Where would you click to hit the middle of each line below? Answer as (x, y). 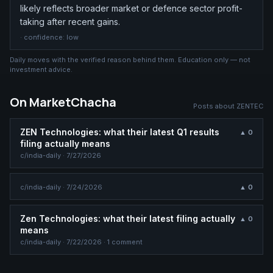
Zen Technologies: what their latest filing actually (128, 218)
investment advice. (41, 69)
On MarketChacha (63, 102)
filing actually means (65, 143)
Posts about (215, 106)
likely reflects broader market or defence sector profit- (131, 8)
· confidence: (43, 37)
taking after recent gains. (70, 21)
